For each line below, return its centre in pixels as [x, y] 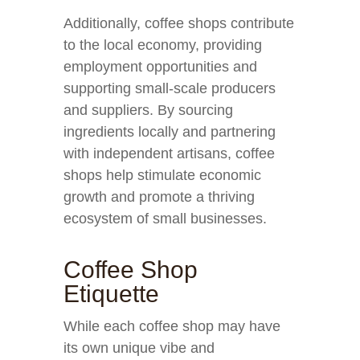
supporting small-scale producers [170, 88]
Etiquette [111, 294]
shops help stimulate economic [162, 175]
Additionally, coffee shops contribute [179, 23]
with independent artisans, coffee [169, 153]
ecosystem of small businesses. [165, 219]
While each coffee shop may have [172, 326]
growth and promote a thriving [159, 197]
